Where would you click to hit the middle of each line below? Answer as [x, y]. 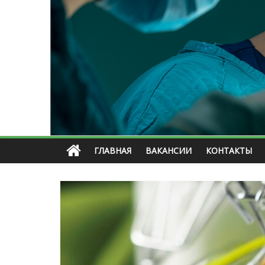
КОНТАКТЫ [229, 151]
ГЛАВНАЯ [113, 151]
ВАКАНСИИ [169, 151]
